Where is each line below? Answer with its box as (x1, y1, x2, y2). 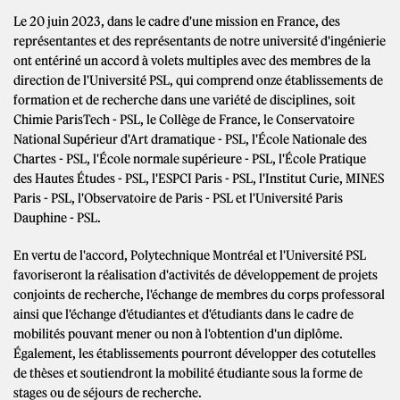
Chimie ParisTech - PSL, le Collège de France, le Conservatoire (13, 112, 354, 129)
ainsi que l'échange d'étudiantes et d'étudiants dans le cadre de (13, 306, 354, 323)
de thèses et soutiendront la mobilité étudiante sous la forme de (13, 365, 362, 382)
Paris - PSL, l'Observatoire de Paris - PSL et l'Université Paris (13, 190, 343, 207)
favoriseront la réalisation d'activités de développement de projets (13, 267, 378, 284)
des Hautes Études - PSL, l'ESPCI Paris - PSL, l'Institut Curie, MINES (13, 171, 384, 187)
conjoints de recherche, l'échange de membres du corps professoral (13, 287, 385, 304)
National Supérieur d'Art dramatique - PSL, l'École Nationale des (13, 131, 367, 148)
